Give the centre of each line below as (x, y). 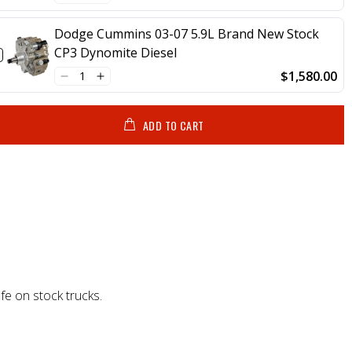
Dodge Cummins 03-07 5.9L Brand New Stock (187, 33)
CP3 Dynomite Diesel (116, 52)
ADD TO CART (173, 125)
